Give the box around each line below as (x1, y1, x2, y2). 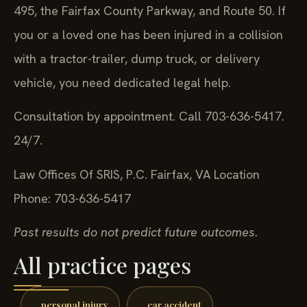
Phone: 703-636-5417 (14, 190, 131, 206)
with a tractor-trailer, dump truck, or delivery (14, 51, 260, 67)
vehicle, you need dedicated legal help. (14, 75, 231, 91)
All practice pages (14, 249, 191, 280)
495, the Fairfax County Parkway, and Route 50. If (14, 3, 286, 19)
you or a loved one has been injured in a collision (14, 27, 283, 43)
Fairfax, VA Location (147, 166, 260, 182)
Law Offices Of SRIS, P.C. (14, 166, 147, 182)
